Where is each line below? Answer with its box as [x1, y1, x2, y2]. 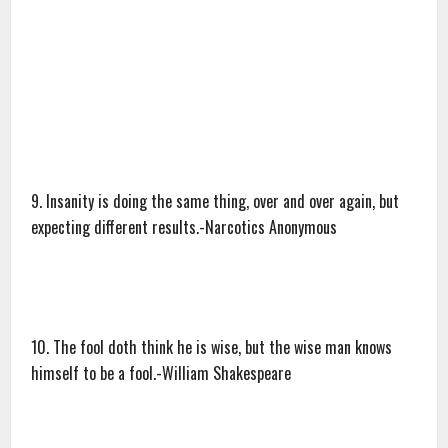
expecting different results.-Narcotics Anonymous [31, 215, 338, 240]
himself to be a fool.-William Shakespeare [31, 361, 292, 386]
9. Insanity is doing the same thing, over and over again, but [31, 189, 400, 214]
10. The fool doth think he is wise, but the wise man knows [31, 335, 393, 360]
